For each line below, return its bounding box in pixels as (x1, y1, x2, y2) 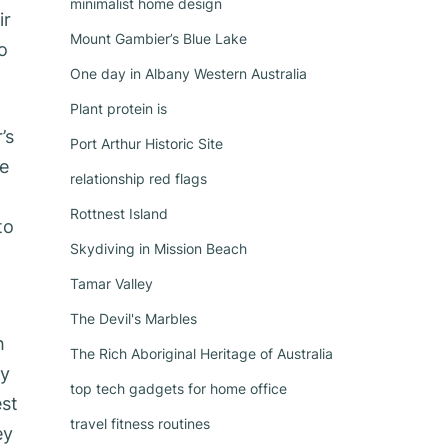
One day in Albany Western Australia (70, 65, 307, 82)
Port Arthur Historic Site (70, 135, 223, 152)
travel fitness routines (70, 415, 210, 432)
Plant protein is (70, 100, 167, 117)
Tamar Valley (70, 275, 153, 292)
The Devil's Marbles (70, 310, 197, 327)
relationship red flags (70, 170, 207, 187)
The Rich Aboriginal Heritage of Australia (70, 345, 333, 362)
